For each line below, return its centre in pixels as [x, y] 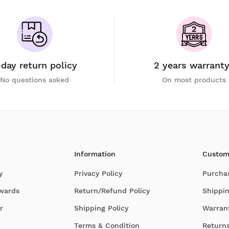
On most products [194, 80]
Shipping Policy [101, 208]
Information [95, 154]
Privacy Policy [98, 173]
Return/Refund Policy [112, 191]
